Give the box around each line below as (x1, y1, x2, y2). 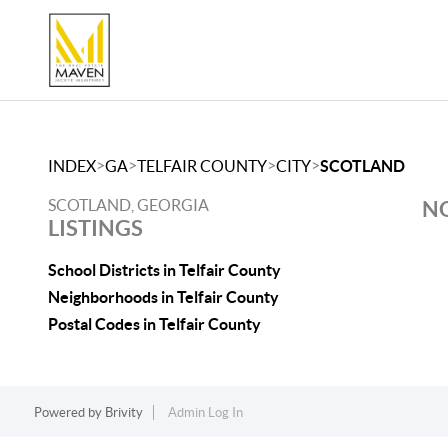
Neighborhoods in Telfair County (48, 288, 279, 306)
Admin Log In (167, 405, 243, 420)
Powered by (33, 405, 105, 420)
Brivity (104, 405, 143, 420)
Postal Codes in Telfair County (48, 315, 261, 333)
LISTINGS (48, 215, 143, 240)
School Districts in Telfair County (48, 261, 281, 279)
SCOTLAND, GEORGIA (48, 196, 209, 214)
